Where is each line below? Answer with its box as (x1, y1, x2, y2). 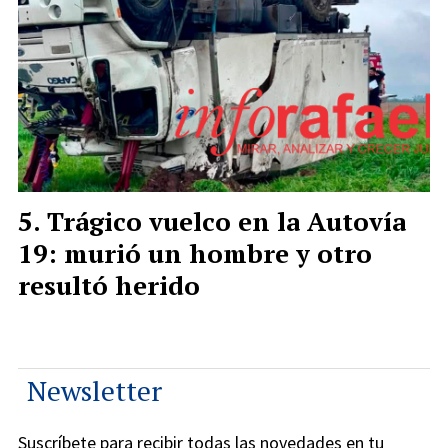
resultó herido (18, 267, 200, 302)
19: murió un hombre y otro (18, 235, 372, 270)
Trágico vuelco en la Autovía (47, 203, 406, 238)
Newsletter (27, 371, 162, 409)
